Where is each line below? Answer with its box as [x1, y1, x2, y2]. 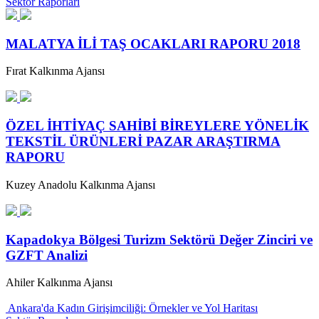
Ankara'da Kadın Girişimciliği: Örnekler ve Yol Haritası [8, 302, 258, 315]
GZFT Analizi [6, 247, 88, 263]
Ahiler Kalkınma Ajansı [6, 276, 113, 289]
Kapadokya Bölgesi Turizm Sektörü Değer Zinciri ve [6, 231, 313, 247]
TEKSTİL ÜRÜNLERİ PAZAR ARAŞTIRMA [6, 134, 281, 150]
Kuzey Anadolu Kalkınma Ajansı [6, 178, 155, 191]
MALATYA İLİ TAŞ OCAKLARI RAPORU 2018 [6, 36, 300, 51]
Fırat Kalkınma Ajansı [6, 65, 105, 78]
